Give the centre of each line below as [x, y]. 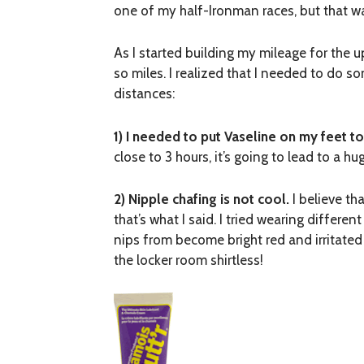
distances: [145, 94]
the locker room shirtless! [189, 260]
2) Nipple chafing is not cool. [202, 199]
